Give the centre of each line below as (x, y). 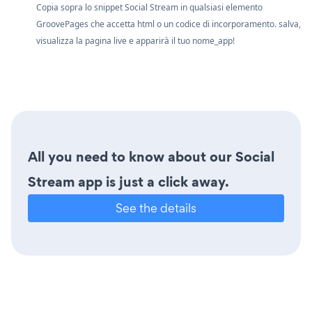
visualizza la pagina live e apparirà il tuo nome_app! (135, 40)
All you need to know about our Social (151, 156)
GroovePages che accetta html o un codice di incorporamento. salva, (169, 24)
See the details (156, 208)
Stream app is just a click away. (128, 181)
